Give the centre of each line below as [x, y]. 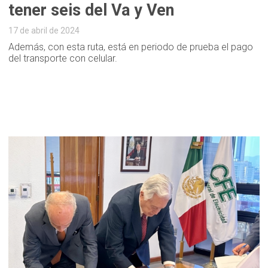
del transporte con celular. [63, 58]
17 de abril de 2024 [44, 30]
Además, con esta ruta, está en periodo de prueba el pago [131, 47]
